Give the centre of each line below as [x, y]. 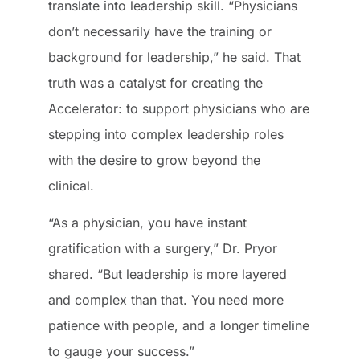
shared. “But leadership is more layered [168, 274]
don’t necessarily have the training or [160, 31]
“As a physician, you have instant [147, 223]
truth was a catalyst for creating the [155, 82]
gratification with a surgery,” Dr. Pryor [163, 249]
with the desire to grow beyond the [154, 160]
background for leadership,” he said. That [174, 57]
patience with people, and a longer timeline [179, 326]
